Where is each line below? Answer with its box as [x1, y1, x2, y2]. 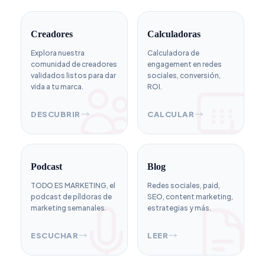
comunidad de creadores [31, 59, 117, 69]
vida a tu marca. [31, 82, 83, 91]
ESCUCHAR [31, 230, 78, 240]
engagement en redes [147, 59, 222, 69]
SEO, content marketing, [147, 192, 233, 201]
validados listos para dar [31, 70, 116, 80]
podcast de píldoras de [31, 192, 112, 201]
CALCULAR [147, 109, 194, 119]
